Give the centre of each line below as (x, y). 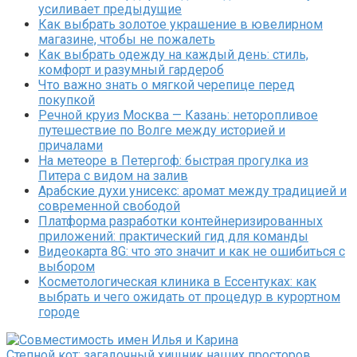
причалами (71, 145)
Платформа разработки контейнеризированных (180, 221)
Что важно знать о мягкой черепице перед (167, 84)
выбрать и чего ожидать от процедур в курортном (189, 296)
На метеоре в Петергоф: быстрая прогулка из (173, 160)
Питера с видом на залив (113, 175)
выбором (67, 266)
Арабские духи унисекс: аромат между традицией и (192, 190)
